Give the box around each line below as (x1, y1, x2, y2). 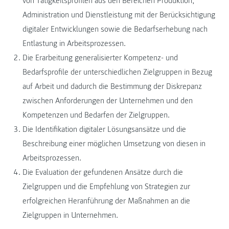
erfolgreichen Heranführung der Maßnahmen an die (22, 195, 190, 206)
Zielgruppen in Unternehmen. (22, 210, 118, 220)
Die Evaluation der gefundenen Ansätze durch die (22, 167, 183, 177)
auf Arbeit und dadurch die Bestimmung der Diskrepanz (22, 81, 202, 91)
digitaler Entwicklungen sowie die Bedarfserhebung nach (22, 24, 208, 34)
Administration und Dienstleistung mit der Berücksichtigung (22, 9, 215, 20)
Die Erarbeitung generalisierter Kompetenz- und (22, 52, 178, 63)
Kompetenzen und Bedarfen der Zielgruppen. (22, 109, 170, 120)
